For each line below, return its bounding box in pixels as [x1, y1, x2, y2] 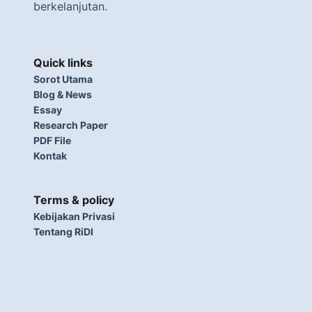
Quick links [33, 56, 93, 70]
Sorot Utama [33, 73, 93, 85]
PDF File [33, 134, 71, 146]
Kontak [33, 150, 67, 162]
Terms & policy [33, 193, 114, 207]
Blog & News [33, 88, 92, 100]
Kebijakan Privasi [33, 210, 115, 222]
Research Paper [33, 119, 108, 131]
